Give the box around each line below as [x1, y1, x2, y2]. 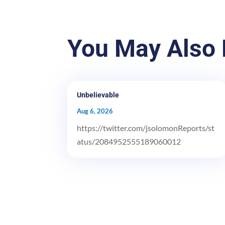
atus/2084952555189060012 [77, 136, 181, 146]
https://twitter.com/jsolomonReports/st [77, 123, 215, 133]
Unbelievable [77, 90, 120, 99]
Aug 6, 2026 [77, 106, 114, 115]
